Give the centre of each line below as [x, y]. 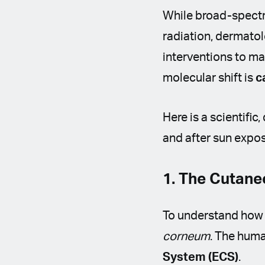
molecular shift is [209, 78]
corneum [187, 237]
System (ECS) [201, 257]
